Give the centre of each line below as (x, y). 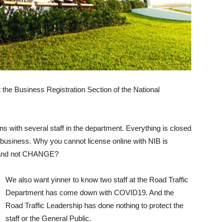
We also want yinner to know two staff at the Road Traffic (97, 180)
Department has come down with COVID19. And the (90, 193)
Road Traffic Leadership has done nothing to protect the (94, 205)
